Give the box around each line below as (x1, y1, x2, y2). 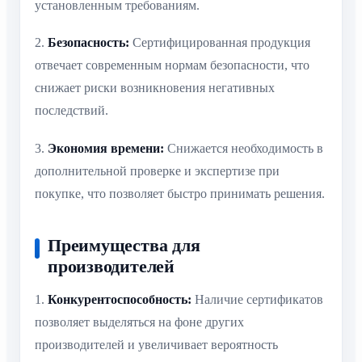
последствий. (35, 103, 108, 118)
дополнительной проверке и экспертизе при (35, 163, 280, 178)
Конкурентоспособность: (48, 293, 192, 307)
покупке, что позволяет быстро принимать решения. (35, 186, 325, 200)
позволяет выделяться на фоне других (35, 315, 244, 330)
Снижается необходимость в (164, 141, 323, 155)
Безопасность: (48, 36, 129, 50)
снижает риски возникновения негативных (35, 81, 275, 95)
